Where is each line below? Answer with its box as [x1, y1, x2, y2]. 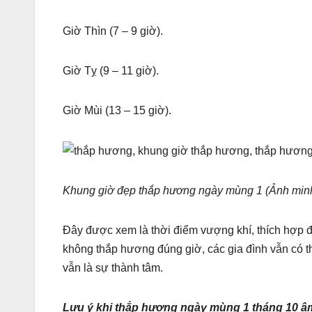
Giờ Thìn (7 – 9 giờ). [63, 24, 163, 37]
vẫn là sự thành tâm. [63, 262, 163, 274]
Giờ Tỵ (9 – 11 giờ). [63, 64, 159, 77]
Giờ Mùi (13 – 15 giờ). [63, 104, 171, 116]
